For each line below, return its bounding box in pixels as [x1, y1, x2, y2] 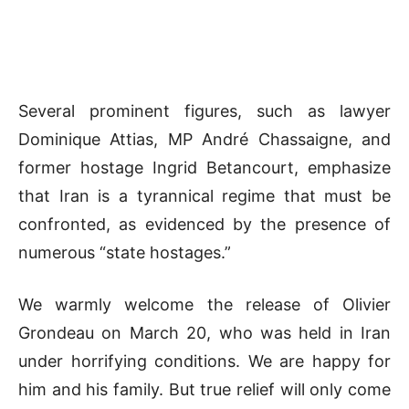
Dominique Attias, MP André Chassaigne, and [18, 129, 391, 149]
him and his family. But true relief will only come [18, 379, 391, 399]
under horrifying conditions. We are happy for [18, 351, 391, 371]
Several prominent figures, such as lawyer [18, 100, 391, 121]
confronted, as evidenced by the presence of [18, 214, 391, 234]
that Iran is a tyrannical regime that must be [18, 185, 391, 205]
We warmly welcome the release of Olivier [18, 294, 391, 314]
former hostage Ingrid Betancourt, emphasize [18, 157, 391, 177]
